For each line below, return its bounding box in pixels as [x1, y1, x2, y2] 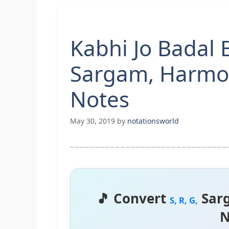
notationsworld [127, 116, 179, 126]
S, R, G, [170, 194, 198, 207]
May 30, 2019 [70, 116, 115, 126]
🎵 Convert [97, 189, 170, 208]
